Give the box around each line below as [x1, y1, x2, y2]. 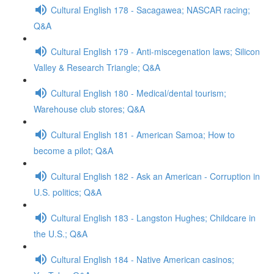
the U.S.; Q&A [34, 228, 87, 240]
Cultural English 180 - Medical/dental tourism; [51, 86, 226, 99]
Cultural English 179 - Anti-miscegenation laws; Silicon [51, 45, 260, 57]
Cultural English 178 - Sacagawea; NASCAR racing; [51, 3, 250, 16]
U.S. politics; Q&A [34, 186, 102, 198]
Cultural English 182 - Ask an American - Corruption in [51, 169, 260, 182]
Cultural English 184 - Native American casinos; [51, 253, 234, 265]
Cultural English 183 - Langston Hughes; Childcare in [51, 211, 256, 224]
